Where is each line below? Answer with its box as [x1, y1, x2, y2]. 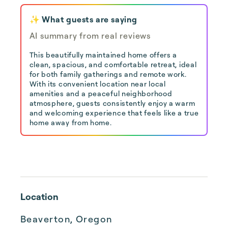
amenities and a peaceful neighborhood [29, 89, 173, 98]
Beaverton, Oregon [20, 213, 112, 224]
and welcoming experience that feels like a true [29, 108, 199, 117]
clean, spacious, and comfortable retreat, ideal [29, 60, 197, 69]
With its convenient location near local [29, 79, 166, 88]
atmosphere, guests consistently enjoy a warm [29, 98, 195, 107]
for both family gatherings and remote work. [29, 69, 187, 78]
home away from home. [29, 118, 112, 127]
